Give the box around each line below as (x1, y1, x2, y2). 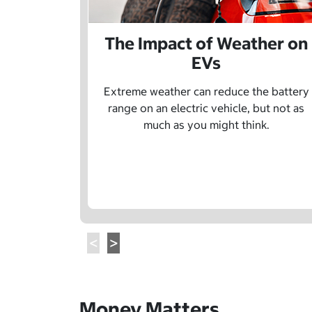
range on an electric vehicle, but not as (108, 101, 304, 116)
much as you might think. (143, 118, 270, 132)
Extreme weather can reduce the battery (103, 84, 309, 99)
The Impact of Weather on (104, 33, 308, 54)
